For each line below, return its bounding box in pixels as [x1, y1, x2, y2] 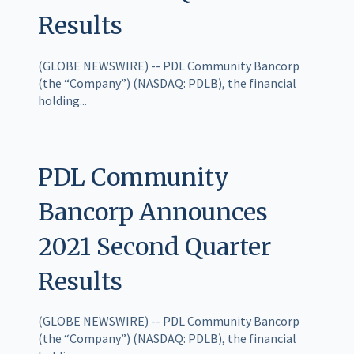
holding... [38, 92, 87, 108]
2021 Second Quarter [38, 231, 271, 262]
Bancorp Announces [38, 196, 268, 227]
